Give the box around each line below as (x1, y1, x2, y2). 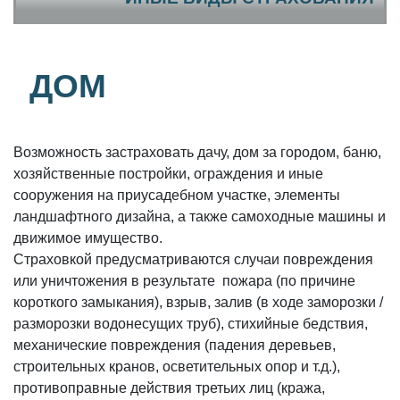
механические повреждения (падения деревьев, (13, 337, 336, 354)
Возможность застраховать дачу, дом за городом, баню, (13, 145, 381, 161)
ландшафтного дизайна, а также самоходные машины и (13, 209, 386, 225)
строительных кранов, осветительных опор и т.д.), (13, 359, 340, 375)
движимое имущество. (13, 230, 162, 246)
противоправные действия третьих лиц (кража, (13, 380, 325, 396)
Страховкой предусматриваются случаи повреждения (13, 252, 373, 268)
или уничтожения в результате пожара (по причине (13, 273, 355, 289)
